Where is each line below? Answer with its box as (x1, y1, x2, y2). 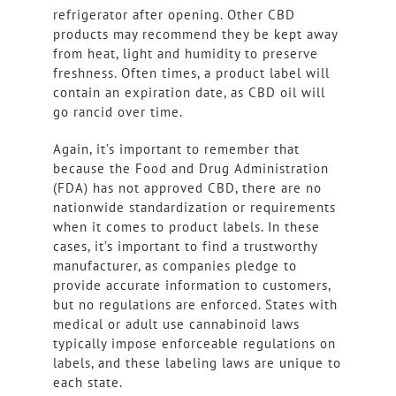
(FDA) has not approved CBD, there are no (52, 179, 322, 197)
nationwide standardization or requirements (52, 199, 336, 217)
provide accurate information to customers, (52, 277, 331, 294)
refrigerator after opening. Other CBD (52, 6, 295, 24)
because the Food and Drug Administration (52, 160, 329, 178)
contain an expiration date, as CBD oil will (52, 84, 325, 102)
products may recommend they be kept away (52, 26, 338, 43)
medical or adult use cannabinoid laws (52, 316, 300, 333)
